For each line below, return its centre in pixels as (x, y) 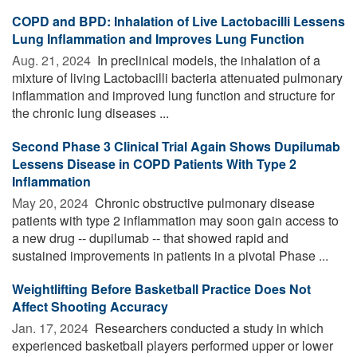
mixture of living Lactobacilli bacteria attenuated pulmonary (177, 77)
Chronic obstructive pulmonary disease (203, 202)
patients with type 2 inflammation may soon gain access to (175, 220)
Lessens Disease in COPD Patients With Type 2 (154, 163)
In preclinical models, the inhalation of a (207, 60)
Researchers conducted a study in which (208, 328)
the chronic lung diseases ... (90, 112)
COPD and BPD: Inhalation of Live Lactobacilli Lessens (178, 21)
